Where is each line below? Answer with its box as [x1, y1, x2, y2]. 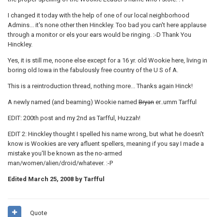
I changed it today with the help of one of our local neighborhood [8, 11, 189, 19]
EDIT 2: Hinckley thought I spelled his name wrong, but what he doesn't [8, 130, 204, 138]
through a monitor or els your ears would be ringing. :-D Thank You [8, 31, 191, 38]
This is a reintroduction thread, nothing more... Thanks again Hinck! [8, 82, 193, 90]
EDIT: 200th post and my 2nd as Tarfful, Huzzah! [8, 114, 140, 122]
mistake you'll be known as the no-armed [8, 149, 122, 157]
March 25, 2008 [28, 175, 74, 183]
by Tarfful [74, 175, 105, 183]
